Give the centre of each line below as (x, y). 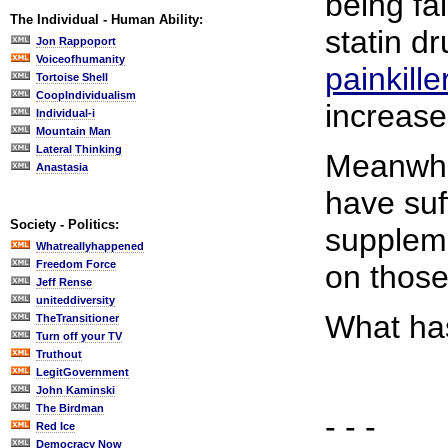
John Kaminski (75, 390)
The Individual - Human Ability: (106, 19)
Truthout (59, 354)
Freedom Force (76, 264)
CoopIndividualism (86, 95)
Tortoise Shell (72, 77)
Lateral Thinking (79, 149)
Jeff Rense (64, 282)
